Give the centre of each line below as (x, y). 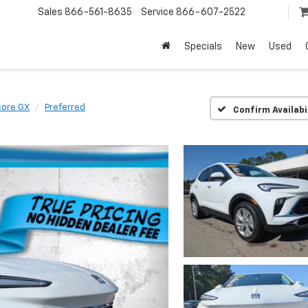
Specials (203, 47)
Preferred (65, 108)
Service (157, 13)
